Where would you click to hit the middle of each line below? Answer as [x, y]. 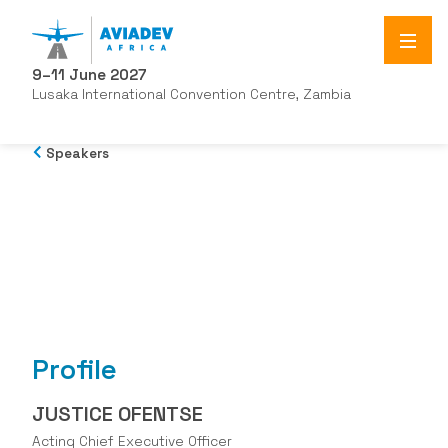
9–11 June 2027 [89, 74]
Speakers [78, 153]
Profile [74, 369]
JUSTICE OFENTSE [117, 414]
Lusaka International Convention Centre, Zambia [191, 94]
